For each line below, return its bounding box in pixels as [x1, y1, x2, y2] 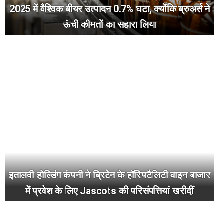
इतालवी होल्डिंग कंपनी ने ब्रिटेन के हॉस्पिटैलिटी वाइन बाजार [8, 169, 211, 181]
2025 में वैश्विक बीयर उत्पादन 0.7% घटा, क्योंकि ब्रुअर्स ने [9, 2, 210, 15]
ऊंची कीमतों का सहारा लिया [63, 18, 156, 30]
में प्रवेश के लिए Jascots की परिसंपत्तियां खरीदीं [25, 184, 194, 197]
